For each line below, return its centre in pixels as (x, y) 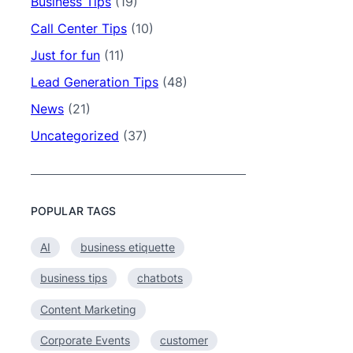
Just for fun (65, 55)
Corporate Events (85, 340)
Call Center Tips (79, 28)
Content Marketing (88, 309)
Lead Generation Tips (95, 82)
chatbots (160, 278)
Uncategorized (75, 136)
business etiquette (128, 247)
